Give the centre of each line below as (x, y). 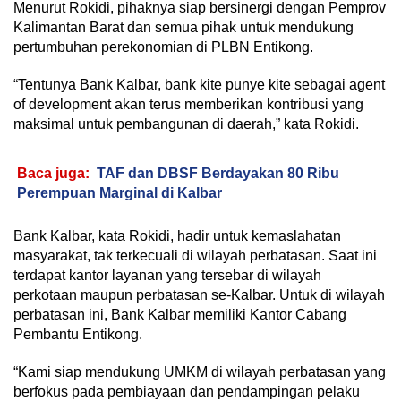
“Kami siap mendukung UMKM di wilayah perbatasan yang (200, 372)
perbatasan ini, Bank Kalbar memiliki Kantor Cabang (180, 315)
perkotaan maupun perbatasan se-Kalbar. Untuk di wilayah (199, 295)
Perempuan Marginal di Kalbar (119, 193)
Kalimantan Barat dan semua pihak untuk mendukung (183, 28)
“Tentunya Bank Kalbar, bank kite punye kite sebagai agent (199, 85)
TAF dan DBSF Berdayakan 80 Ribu (218, 174)
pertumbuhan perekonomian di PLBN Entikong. (163, 47)
